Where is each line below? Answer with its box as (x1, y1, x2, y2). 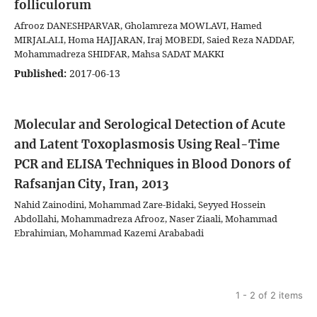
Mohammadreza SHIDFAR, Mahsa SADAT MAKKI (14, 47, 224, 60)
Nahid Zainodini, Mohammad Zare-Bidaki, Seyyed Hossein (14, 197, 265, 211)
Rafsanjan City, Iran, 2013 (14, 175, 169, 192)
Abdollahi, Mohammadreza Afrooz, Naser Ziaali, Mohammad (14, 212, 277, 225)
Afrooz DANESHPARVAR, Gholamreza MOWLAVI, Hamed (14, 18, 262, 32)
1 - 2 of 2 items (236, 289, 303, 301)
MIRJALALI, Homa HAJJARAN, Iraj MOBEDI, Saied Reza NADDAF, (14, 33, 294, 46)
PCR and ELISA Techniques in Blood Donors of (14, 156, 291, 172)
